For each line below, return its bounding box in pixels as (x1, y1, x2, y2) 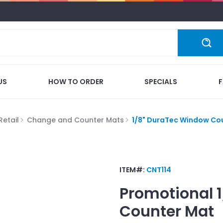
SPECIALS (144, 76, 178, 87)
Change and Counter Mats (27, 114, 124, 125)
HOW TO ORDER (48, 76, 104, 87)
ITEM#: (119, 164, 146, 175)
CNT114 (146, 164, 171, 175)
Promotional (119, 183, 213, 204)
